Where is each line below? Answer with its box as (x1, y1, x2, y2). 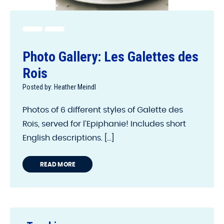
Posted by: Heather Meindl (22, 82, 96, 91)
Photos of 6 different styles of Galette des (22, 105, 183, 114)
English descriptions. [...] (22, 133, 114, 142)
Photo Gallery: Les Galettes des (22, 48, 198, 65)
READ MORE (40, 161, 75, 167)
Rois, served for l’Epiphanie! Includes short (22, 119, 186, 128)
